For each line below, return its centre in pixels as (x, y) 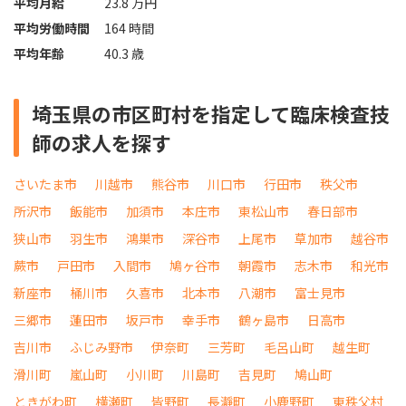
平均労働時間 (52, 29)
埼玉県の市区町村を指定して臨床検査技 (211, 114)
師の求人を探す (101, 143)
